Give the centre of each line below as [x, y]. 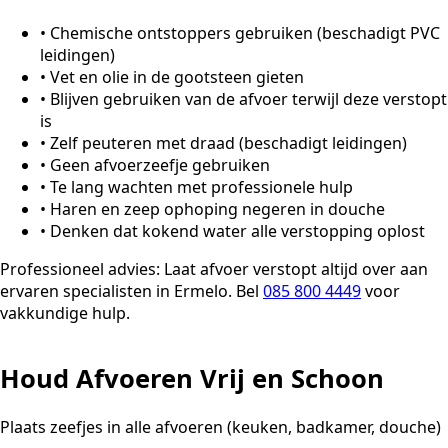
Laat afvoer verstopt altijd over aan [294, 269]
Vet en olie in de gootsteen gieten [177, 77]
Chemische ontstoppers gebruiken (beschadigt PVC [245, 33]
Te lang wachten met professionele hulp [201, 187]
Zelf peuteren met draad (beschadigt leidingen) [228, 143]
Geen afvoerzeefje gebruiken [160, 165]
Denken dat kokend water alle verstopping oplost [237, 231]
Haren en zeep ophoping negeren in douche [217, 209]
